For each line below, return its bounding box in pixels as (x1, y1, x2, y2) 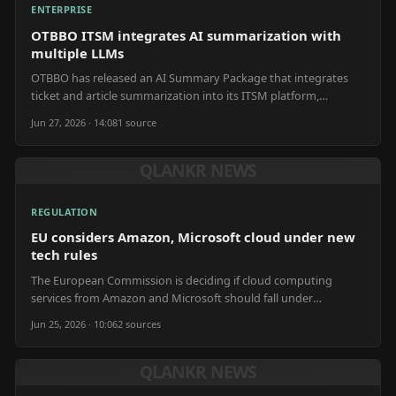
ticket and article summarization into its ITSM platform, (31, 88, 319, 103)
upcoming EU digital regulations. (31, 307, 202, 324)
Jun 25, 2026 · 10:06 (31, 317, 118, 331)
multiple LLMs (31, 43, 124, 62)
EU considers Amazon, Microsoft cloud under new (31, 228, 355, 246)
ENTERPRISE (31, 3, 93, 16)
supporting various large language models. (31, 105, 256, 121)
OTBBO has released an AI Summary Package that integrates (31, 70, 348, 86)
